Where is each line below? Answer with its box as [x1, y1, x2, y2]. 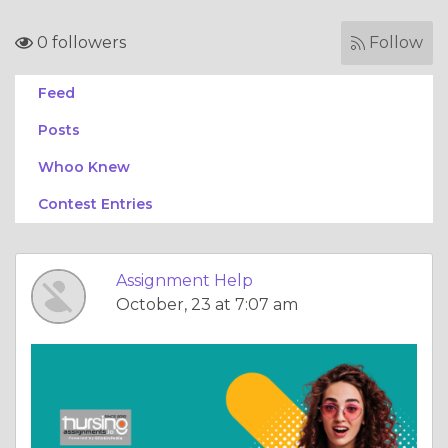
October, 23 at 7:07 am [116, 295, 298, 314]
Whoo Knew [38, 158, 130, 176]
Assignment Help [116, 271, 253, 290]
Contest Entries [38, 195, 153, 213]
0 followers [33, 33, 126, 52]
